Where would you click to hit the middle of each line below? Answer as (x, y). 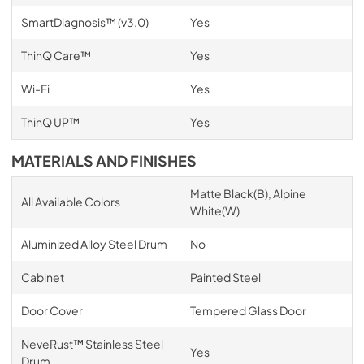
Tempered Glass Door (248, 310)
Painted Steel (225, 277)
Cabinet (42, 277)
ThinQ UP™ (50, 121)
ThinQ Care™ (56, 55)
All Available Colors (70, 201)
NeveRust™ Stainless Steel (92, 343)
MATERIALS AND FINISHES (104, 160)
